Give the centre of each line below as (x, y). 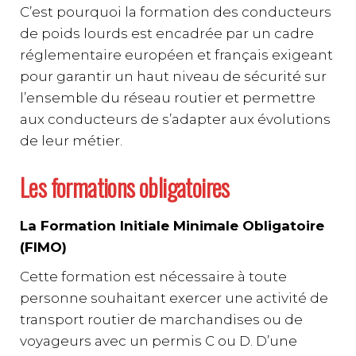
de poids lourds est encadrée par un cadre (167, 34)
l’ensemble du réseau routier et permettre (168, 98)
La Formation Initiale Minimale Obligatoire (172, 226)
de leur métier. (71, 141)
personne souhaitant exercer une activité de (174, 298)
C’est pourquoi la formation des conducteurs (176, 12)
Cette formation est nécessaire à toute (153, 277)
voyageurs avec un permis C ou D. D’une (159, 341)
